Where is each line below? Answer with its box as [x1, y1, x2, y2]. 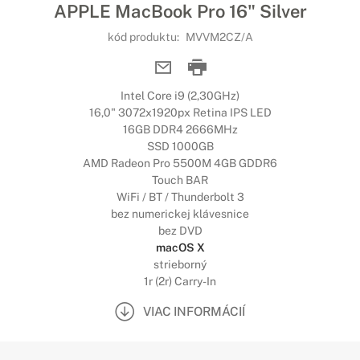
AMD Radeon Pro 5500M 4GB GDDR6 [83, 157, 277, 170]
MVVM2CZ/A [185, 31, 253, 43]
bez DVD [157, 224, 202, 237]
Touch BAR [152, 174, 208, 186]
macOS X [155, 241, 205, 254]
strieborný [153, 258, 207, 271]
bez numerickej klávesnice [111, 207, 249, 220]
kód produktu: [107, 31, 182, 43]
